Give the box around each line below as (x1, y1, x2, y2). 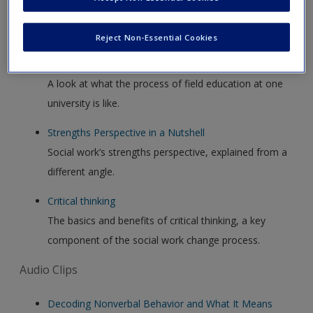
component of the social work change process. (48, 233, 261, 247)
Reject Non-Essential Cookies (95, 31, 218, 43)
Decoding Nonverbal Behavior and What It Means (48, 296, 273, 310)
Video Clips (20, 22, 78, 38)
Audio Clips (20, 261, 78, 277)
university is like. (48, 96, 120, 110)
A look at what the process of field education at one (48, 76, 284, 90)
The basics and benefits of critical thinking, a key (48, 213, 266, 227)
